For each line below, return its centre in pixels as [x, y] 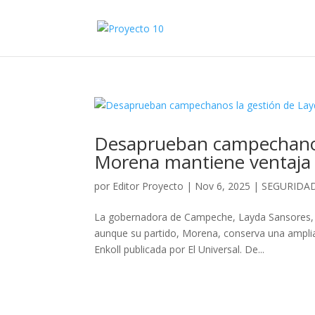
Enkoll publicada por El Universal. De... [180, 249]
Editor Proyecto [148, 186]
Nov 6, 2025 [223, 186]
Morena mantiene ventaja [203, 162]
